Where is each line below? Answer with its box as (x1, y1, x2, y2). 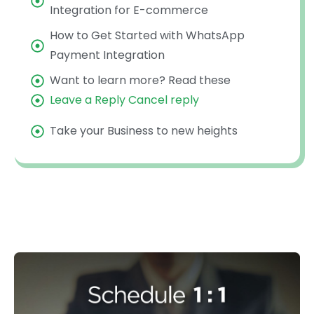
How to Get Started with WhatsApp (50, 27, 245, 44)
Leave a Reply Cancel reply (50, 92, 199, 109)
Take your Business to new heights (50, 123, 238, 139)
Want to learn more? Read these (50, 72, 231, 89)
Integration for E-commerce (50, 2, 208, 19)
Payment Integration (50, 47, 165, 64)
